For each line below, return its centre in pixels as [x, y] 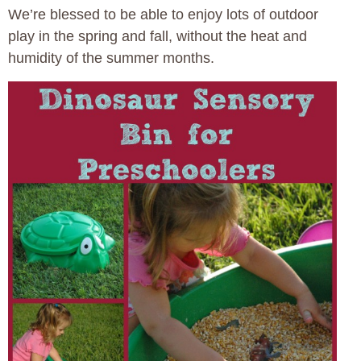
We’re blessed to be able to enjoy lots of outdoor [163, 14]
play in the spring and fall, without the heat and [158, 36]
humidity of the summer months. [111, 58]
